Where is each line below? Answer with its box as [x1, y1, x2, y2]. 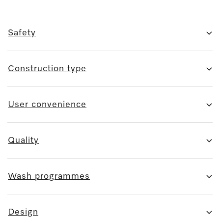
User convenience [8, 100, 86, 109]
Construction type [8, 64, 86, 73]
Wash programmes [8, 171, 90, 181]
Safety [8, 28, 36, 37]
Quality [8, 136, 39, 145]
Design [8, 207, 38, 217]
